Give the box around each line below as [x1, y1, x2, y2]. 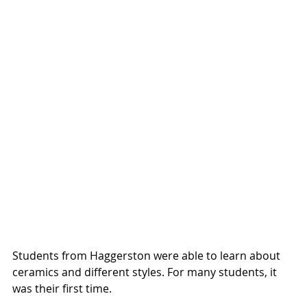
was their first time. [12, 281, 112, 297]
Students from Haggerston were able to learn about [12, 248, 283, 264]
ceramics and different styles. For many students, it [12, 265, 280, 280]
